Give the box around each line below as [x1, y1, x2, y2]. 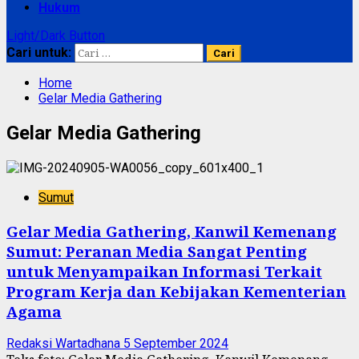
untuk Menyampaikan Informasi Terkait [6, 260, 322, 281]
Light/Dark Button [6, 28, 105, 43]
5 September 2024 [123, 336, 228, 352]
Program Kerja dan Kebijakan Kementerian [6, 280, 346, 301]
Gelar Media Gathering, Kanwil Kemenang [6, 220, 337, 241]
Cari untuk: [6, 45, 71, 60]
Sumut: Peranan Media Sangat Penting [6, 240, 307, 261]
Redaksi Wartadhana [6, 336, 123, 352]
